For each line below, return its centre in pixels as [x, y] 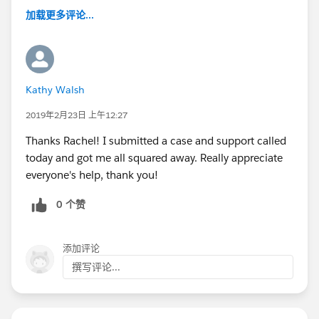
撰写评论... [96, 267]
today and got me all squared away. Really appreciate [154, 157]
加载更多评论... [60, 15]
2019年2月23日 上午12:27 [77, 115]
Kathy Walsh [55, 89]
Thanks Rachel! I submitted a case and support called [156, 140]
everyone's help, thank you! [92, 174]
